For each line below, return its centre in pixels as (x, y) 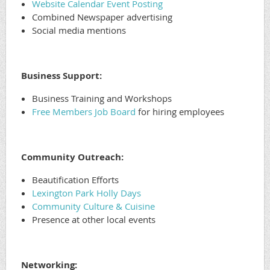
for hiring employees (180, 111)
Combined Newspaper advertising (102, 17)
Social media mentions (79, 30)
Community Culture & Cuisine (93, 206)
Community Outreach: (72, 157)
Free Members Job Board (84, 111)
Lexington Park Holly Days (86, 193)
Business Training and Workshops (102, 98)
